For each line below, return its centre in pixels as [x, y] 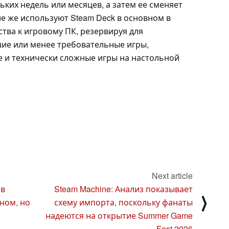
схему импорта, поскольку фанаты [123, 202]
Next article [172, 175]
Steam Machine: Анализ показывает [123, 189]
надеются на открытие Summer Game [119, 215]
